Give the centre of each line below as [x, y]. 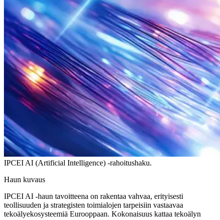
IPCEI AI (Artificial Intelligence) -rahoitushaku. [78, 163]
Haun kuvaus [25, 179]
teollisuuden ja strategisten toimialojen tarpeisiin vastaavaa [94, 205]
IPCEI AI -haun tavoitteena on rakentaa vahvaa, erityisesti [94, 196]
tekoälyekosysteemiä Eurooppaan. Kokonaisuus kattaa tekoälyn [102, 214]
